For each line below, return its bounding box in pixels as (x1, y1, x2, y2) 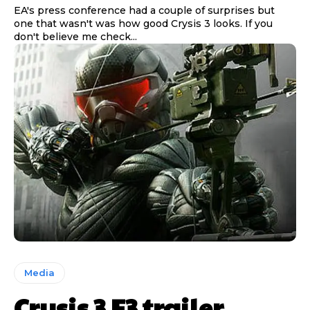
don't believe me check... (14, 30, 137, 44)
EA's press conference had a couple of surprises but (14, 4, 275, 17)
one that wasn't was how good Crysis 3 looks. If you (14, 17, 273, 30)
